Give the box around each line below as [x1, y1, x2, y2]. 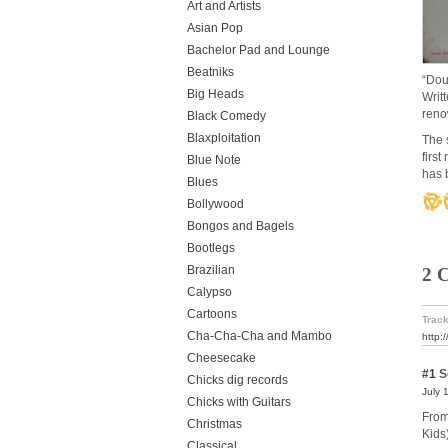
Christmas [187, 417, 242, 431]
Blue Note [187, 153, 241, 167]
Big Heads [187, 87, 244, 101]
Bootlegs [187, 241, 235, 255]
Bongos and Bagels [187, 219, 294, 233]
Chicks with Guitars [187, 395, 291, 409]
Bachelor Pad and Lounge [187, 43, 330, 57]
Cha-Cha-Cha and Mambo [187, 329, 332, 343]
